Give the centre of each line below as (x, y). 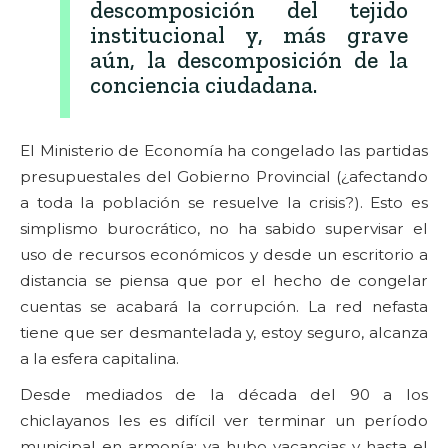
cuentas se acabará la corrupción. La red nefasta (224, 306)
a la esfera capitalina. (99, 358)
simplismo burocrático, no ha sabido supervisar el (224, 228)
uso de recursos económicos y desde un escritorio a (224, 254)
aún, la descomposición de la (249, 59)
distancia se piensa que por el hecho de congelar (224, 280)
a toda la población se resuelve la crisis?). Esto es (224, 202)
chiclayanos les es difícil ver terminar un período (224, 420)
